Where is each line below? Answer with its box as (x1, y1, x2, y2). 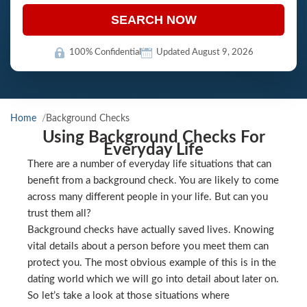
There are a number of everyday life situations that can (27, 159, 271, 169)
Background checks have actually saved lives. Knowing (27, 225, 274, 235)
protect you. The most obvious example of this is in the (27, 258, 276, 268)
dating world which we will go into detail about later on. (27, 274, 279, 284)
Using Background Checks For (42, 130, 265, 146)
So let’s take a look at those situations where (27, 291, 230, 301)
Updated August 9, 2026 (156, 48, 254, 57)
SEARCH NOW (110, 12, 197, 27)
